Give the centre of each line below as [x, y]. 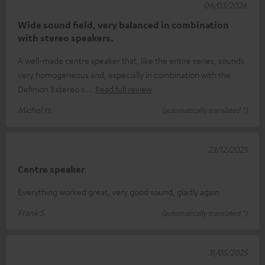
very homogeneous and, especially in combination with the [124, 75]
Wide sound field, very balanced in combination [123, 25]
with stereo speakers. [66, 38]
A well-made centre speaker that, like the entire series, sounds [131, 61]
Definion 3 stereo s [52, 89]
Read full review [124, 89]
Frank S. [32, 213]
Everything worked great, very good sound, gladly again [119, 192]
